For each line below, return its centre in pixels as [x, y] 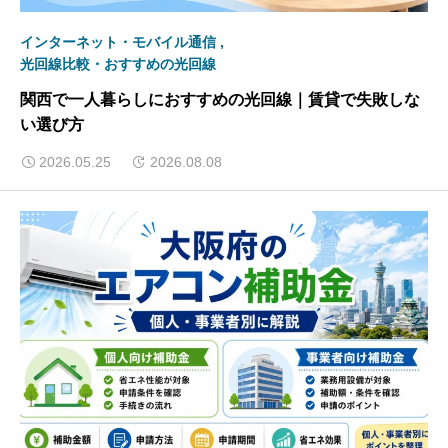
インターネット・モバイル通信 [118, 42]
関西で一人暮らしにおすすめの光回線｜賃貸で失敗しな [220, 100]
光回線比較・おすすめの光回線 [118, 64]
